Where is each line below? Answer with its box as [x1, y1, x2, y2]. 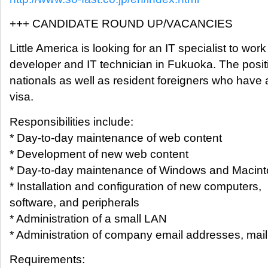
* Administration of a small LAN [10, 212, 167, 225]
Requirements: [10, 253, 85, 266]
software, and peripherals [10, 196, 139, 209]
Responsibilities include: [10, 115, 133, 128]
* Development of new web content [10, 147, 188, 160]
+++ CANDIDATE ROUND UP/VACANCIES [10, 17, 233, 30]
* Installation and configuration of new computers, [10, 179, 261, 193]
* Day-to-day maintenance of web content [10, 131, 222, 144]
